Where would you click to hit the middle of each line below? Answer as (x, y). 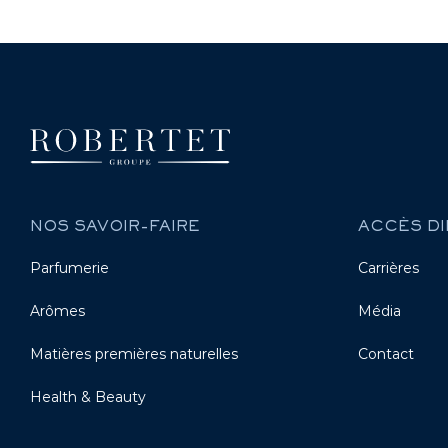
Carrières (388, 268)
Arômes (57, 311)
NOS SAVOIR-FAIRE (115, 227)
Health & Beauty (88, 397)
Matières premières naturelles (134, 354)
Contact (385, 354)
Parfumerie (69, 268)
